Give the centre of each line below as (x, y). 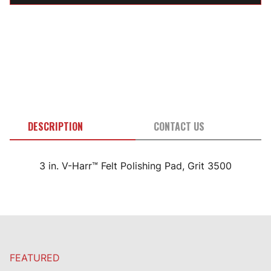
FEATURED (35, 258)
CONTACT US (179, 127)
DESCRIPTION (55, 127)
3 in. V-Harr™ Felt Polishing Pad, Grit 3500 (135, 166)
